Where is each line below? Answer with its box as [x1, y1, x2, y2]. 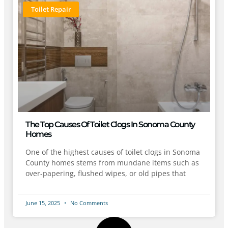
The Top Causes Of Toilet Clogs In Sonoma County [25, 119, 195, 129]
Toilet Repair [31, 4, 71, 14]
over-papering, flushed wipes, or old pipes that [25, 168, 186, 178]
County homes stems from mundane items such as [25, 157, 199, 167]
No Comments [69, 198, 108, 207]
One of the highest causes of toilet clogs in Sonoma [25, 147, 200, 157]
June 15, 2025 [25, 198, 62, 207]
